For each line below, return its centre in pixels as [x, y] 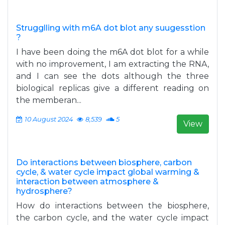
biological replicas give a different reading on [113, 88]
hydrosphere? [44, 191]
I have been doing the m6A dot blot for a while [113, 52]
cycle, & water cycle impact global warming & [108, 172]
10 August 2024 [49, 119]
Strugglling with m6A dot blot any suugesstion [111, 28]
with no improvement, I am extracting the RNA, [113, 64]
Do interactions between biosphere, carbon [104, 162]
